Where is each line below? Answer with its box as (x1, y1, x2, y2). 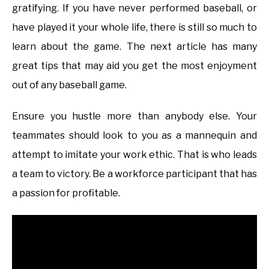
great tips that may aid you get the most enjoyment (12, 60, 257, 72)
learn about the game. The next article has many (12, 41, 257, 53)
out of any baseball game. (12, 79, 127, 91)
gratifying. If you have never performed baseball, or (12, 2, 257, 14)
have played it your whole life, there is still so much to (12, 22, 257, 34)
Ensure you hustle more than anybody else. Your (12, 110, 257, 122)
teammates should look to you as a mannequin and (12, 130, 257, 142)
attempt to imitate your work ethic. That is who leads (12, 149, 257, 161)
